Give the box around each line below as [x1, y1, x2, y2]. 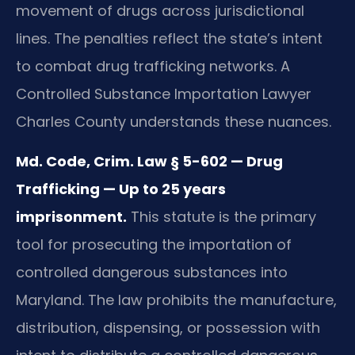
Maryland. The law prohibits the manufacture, [16, 289, 337, 310]
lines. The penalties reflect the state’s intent [16, 29, 323, 49]
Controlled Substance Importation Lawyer [16, 84, 311, 105]
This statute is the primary [127, 206, 316, 227]
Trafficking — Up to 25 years [16, 178, 226, 199]
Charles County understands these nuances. [16, 112, 331, 132]
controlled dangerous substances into [16, 261, 288, 282]
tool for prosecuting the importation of [16, 234, 292, 254]
